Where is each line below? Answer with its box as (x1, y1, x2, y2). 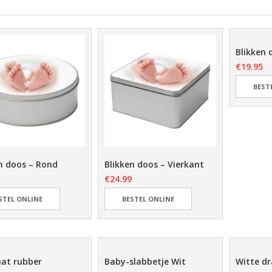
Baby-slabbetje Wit (104, 255, 186, 267)
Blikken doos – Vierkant (104, 158, 204, 170)
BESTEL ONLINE (121, 194, 174, 203)
